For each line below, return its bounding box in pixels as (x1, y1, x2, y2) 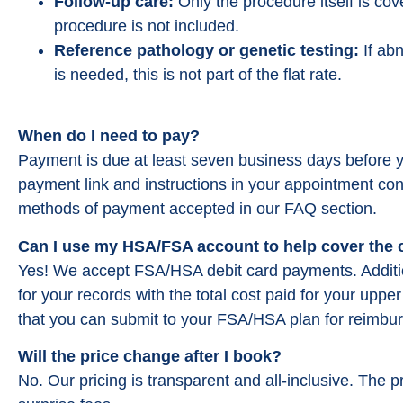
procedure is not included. (54, 16, 239, 35)
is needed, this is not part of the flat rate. (54, 65, 342, 84)
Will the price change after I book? (18, 347, 282, 366)
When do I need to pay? (18, 127, 200, 146)
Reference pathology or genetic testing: (54, 40, 359, 59)
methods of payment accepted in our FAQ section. (18, 200, 377, 219)
